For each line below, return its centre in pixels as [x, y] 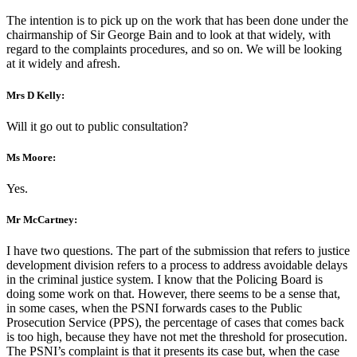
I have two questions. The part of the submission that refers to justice [178, 251]
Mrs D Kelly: [35, 95]
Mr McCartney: [42, 220]
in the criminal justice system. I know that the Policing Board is [165, 280]
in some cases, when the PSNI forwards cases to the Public [154, 308]
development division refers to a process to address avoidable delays [177, 265]
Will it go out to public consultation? [97, 126]
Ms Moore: [31, 157]
